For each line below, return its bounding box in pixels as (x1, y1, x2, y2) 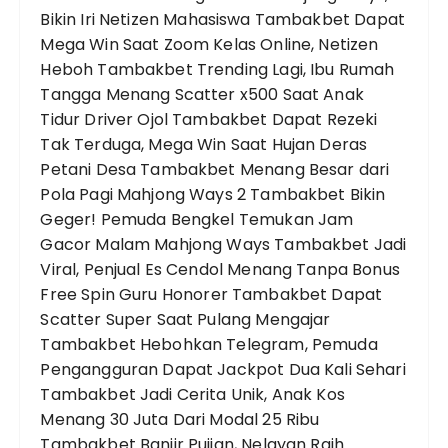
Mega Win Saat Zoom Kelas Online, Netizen (40, 32, 379, 56)
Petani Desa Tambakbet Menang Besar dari (40, 157, 390, 181)
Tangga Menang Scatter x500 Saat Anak (40, 82, 364, 106)
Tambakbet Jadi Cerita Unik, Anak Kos (40, 382, 345, 406)
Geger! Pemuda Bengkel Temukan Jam (40, 207, 354, 231)
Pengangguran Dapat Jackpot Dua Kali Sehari (40, 357, 406, 381)
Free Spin (40, 282, 115, 306)
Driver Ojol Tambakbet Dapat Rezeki (84, 107, 378, 131)
